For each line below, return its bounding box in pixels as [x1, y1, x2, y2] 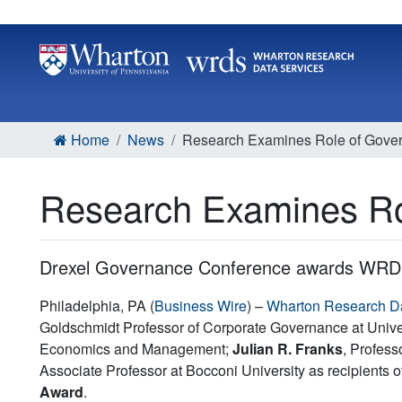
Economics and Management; [39, 337, 232, 359]
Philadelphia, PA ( [39, 294, 154, 316]
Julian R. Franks [232, 337, 343, 359]
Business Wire [154, 294, 247, 316]
